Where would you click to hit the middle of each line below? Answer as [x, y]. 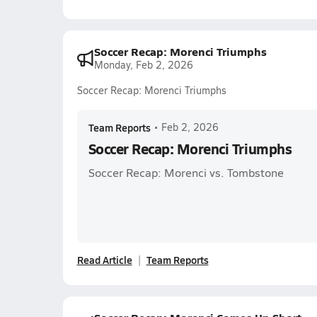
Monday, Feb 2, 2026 [143, 65]
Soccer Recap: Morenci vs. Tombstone [186, 172]
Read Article [104, 260]
